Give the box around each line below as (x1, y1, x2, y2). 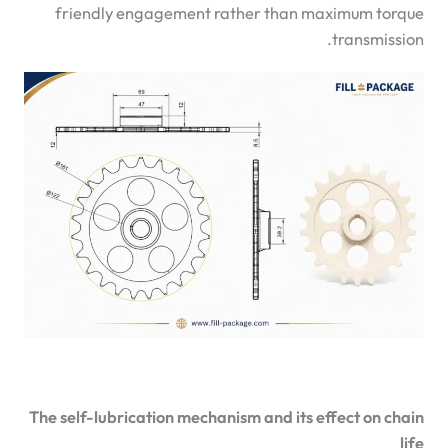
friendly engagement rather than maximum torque (55, 2, 425, 23)
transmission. (332, 28, 425, 49)
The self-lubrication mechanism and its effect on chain (29, 406, 425, 427)
